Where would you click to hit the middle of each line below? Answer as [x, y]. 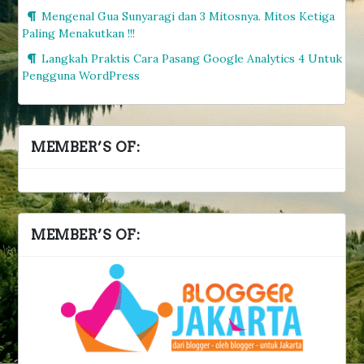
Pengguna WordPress [81, 75]
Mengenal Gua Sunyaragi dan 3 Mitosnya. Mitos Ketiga [188, 16]
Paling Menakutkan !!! [78, 33]
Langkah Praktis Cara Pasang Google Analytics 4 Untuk [192, 58]
